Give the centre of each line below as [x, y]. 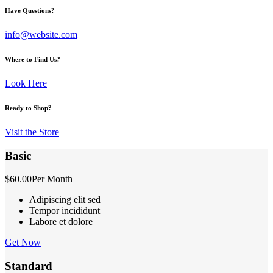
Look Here [26, 83]
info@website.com [41, 34]
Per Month [52, 179]
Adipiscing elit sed [65, 200]
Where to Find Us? [33, 59]
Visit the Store [32, 132]
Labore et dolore [61, 222]
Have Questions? [30, 10]
